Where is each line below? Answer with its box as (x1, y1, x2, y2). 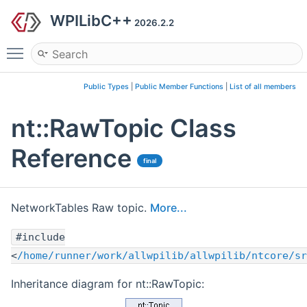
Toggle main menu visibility (30, 40, 171, 54)
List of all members (230, 82, 296, 91)
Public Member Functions (135, 82, 223, 91)
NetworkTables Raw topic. (11, 201, 150, 215)
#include (16, 231, 65, 244)
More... (150, 201, 187, 215)
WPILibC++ (50, 12, 132, 29)
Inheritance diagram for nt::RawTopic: (11, 277, 204, 291)
